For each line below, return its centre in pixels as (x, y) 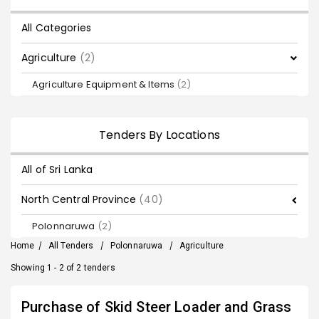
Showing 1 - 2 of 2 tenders (63, 268)
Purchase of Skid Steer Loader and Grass (157, 307)
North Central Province (80, 199)
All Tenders (71, 246)
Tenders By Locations (159, 135)
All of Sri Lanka (57, 169)
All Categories (56, 28)
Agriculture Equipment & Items (105, 84)
